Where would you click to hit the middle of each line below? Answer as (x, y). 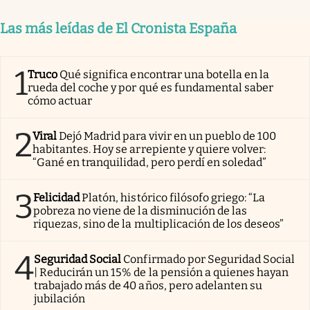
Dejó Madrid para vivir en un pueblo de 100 (168, 136)
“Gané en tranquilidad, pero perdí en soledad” (150, 163)
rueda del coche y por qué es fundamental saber (151, 88)
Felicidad (57, 198)
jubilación (60, 299)
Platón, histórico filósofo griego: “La (174, 198)
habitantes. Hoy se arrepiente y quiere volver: (149, 149)
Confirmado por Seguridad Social (209, 259)
